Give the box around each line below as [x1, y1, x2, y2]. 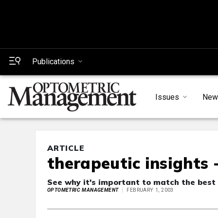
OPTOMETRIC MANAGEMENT [47, 187, 119, 194]
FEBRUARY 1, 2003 [127, 187, 174, 194]
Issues [155, 92, 179, 102]
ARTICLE [47, 143, 85, 153]
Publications [32, 57, 74, 66]
